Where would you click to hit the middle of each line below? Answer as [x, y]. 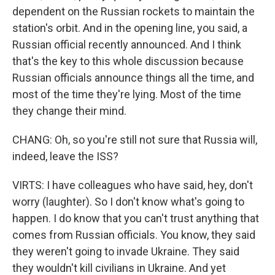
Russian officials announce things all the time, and [133, 78]
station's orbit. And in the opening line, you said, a [130, 28]
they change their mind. [69, 111]
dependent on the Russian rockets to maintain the [134, 11]
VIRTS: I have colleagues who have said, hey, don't [133, 185]
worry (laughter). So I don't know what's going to [128, 202]
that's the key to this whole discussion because [128, 61]
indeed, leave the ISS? [65, 156]
